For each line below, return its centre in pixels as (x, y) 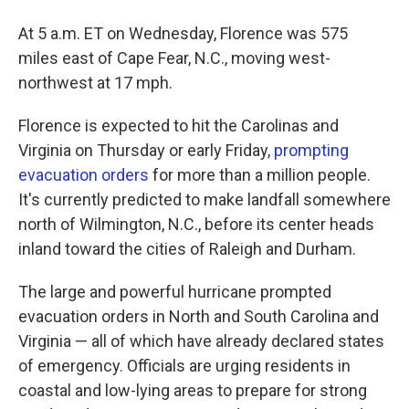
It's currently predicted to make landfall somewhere (204, 199)
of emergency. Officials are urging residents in (184, 366)
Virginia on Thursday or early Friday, (146, 150)
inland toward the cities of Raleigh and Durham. (187, 249)
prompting (311, 150)
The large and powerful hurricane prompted (175, 292)
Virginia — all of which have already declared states (201, 341)
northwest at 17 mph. (95, 83)
